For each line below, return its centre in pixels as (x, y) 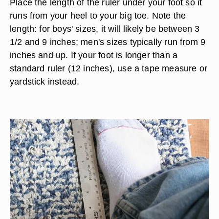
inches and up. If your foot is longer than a (94, 55)
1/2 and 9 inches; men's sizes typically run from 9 (108, 42)
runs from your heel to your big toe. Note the (98, 15)
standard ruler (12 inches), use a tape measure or (109, 68)
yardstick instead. (45, 81)
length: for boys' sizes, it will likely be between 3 (105, 29)
